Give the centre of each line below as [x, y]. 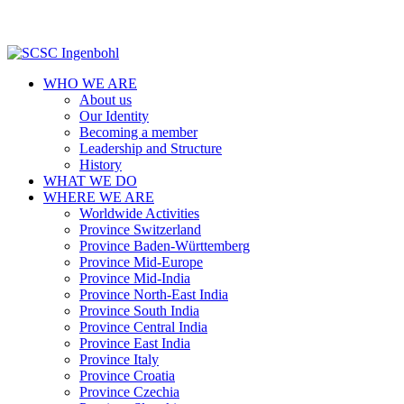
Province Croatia [127, 376]
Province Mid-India [135, 278]
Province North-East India [154, 294]
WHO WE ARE [90, 83]
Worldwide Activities [139, 213]
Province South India [139, 311]
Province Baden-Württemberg [165, 246]
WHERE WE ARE [99, 197]
